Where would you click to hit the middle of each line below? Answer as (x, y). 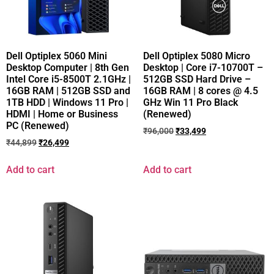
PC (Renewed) (38, 126)
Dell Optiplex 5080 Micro (197, 56)
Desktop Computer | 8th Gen (68, 68)
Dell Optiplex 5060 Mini (57, 56)
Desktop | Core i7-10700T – (203, 68)
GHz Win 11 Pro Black (191, 103)
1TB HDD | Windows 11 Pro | (67, 103)
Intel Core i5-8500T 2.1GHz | (68, 80)
